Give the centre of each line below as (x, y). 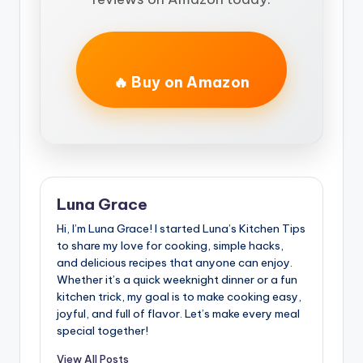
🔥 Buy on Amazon (181, 83)
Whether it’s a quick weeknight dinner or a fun (177, 279)
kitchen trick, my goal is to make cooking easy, (179, 296)
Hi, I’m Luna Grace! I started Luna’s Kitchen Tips (181, 228)
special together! (102, 330)
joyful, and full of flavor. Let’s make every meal (178, 313)
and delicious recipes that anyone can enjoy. (175, 262)
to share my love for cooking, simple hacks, (170, 245)
